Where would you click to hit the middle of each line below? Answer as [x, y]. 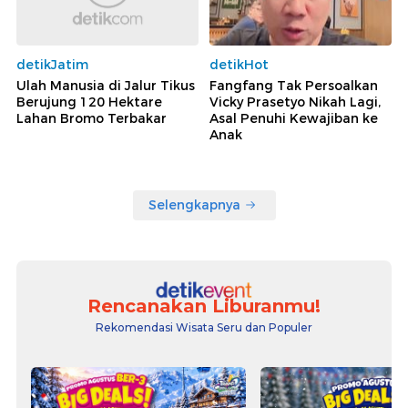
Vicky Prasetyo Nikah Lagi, [295, 102]
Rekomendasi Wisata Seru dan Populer [204, 327]
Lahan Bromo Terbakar [92, 118]
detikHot [239, 64]
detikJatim [52, 64]
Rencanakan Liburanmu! [204, 306]
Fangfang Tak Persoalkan [294, 85]
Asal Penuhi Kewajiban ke [294, 118]
